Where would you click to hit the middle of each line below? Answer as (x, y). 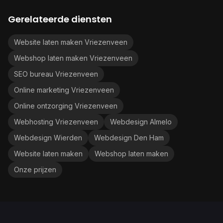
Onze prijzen (35, 169)
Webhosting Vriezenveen (56, 122)
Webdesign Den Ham (129, 138)
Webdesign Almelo (141, 122)
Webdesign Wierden (48, 138)
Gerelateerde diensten (60, 19)
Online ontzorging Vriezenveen (66, 106)
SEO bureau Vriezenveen (56, 74)
